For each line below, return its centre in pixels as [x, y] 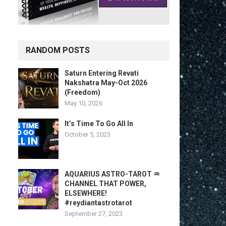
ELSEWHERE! [86, 193]
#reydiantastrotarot [98, 203]
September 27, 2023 [94, 214]
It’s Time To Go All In [99, 124]
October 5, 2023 [88, 134]
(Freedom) [82, 92]
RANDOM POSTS [58, 50]
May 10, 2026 [83, 103]
